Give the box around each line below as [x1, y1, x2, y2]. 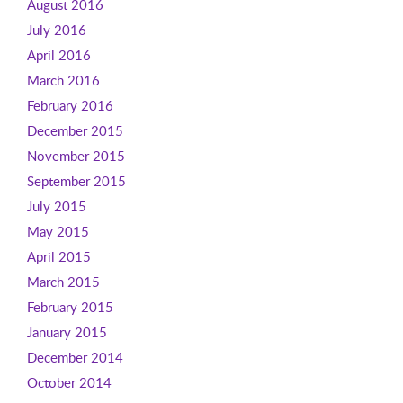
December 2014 [26, 348, 123, 366]
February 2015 [26, 298, 113, 316]
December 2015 [26, 121, 123, 139]
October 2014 [26, 373, 112, 391]
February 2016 [26, 96, 113, 114]
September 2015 [26, 172, 126, 190]
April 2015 [26, 247, 91, 265]
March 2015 [26, 273, 100, 291]
